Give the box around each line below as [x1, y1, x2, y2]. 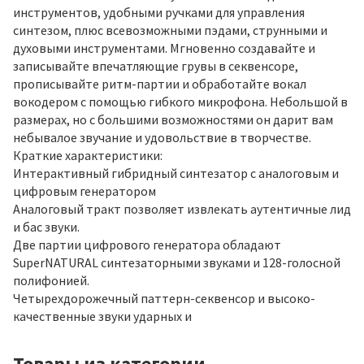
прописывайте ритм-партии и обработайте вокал [13, 75, 306, 92]
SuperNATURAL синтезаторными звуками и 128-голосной [13, 253, 340, 271]
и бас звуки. [13, 218, 80, 235]
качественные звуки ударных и [13, 307, 192, 324]
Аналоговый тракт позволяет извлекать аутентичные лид [13, 200, 351, 217]
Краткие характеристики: [13, 146, 162, 163]
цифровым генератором [13, 182, 156, 199]
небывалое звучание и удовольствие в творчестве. [13, 128, 311, 145]
